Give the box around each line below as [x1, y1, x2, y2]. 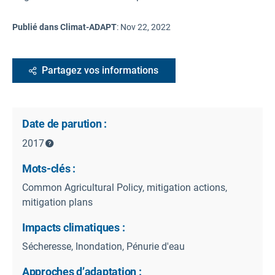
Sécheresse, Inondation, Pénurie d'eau [22, 241, 185, 253]
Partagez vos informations [42, 64, 158, 77]
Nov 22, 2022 [120, 22, 171, 33]
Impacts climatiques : [22, 221, 125, 234]
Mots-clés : [22, 162, 76, 176]
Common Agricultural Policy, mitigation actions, [22, 182, 227, 194]
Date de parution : [22, 117, 107, 131]
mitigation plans [22, 196, 93, 209]
